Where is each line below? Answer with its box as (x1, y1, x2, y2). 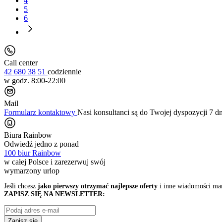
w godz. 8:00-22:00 (4, 76, 65, 85)
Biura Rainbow (4, 130, 52, 139)
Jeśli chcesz (4, 182, 38, 190)
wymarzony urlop (4, 166, 59, 175)
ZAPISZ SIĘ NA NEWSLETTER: (4, 190, 105, 198)
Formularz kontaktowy (4, 108, 77, 116)
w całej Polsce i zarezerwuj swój (4, 157, 106, 166)
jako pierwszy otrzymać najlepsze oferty (38, 182, 158, 190)
